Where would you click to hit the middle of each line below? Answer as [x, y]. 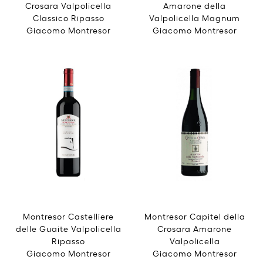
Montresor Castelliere [68, 215]
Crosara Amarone [195, 228]
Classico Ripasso [68, 17]
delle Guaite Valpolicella [68, 228]
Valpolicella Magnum [195, 17]
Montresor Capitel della [195, 215]
